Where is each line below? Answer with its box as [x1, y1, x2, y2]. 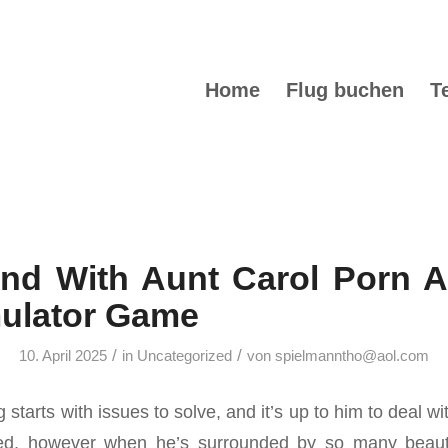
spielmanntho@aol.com [275, 348, 429, 364]
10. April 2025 [19, 348, 107, 364]
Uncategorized [137, 348, 232, 364]
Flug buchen [286, 79, 404, 101]
